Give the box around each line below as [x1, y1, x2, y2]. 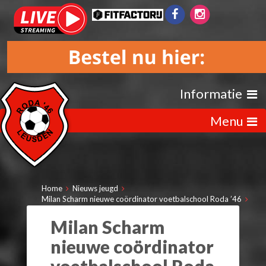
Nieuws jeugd [72, 183, 118, 193]
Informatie [180, 85, 247, 102]
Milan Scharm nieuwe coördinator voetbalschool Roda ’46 [42, 194, 242, 204]
